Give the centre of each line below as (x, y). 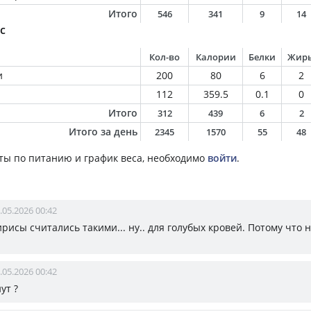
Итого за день (103, 132)
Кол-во (165, 57)
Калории (216, 57)
